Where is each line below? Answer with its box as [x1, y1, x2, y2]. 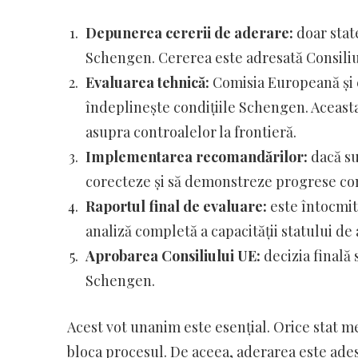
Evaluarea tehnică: [85, 72, 209, 92]
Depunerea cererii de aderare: [85, 22, 293, 42]
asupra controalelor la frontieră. [85, 121, 296, 141]
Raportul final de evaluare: [85, 196, 267, 216]
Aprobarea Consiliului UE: [85, 245, 261, 265]
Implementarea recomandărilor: [85, 146, 308, 166]
